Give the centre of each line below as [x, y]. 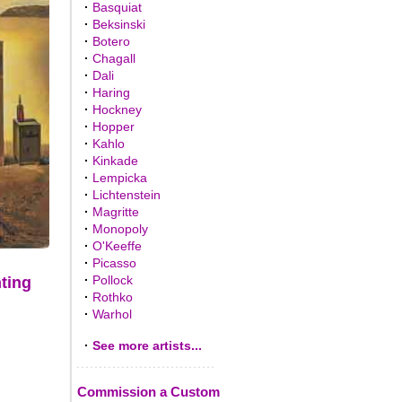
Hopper [113, 127]
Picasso [114, 263]
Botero [111, 41]
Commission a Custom [148, 392]
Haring [111, 92]
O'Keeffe [117, 246]
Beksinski [118, 24]
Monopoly [120, 229]
